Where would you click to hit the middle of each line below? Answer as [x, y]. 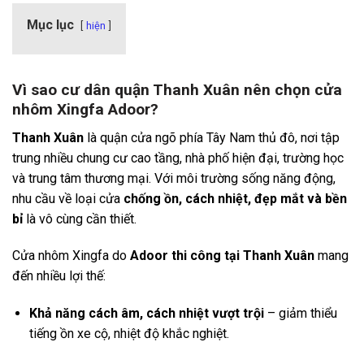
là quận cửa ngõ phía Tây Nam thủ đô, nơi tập [212, 137]
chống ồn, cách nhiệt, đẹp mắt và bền [235, 198]
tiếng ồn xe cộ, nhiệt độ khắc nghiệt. [129, 334]
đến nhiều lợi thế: [59, 276]
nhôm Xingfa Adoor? [85, 109]
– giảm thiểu [300, 314]
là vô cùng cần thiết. [80, 219]
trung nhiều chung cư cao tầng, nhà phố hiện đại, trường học [178, 158]
